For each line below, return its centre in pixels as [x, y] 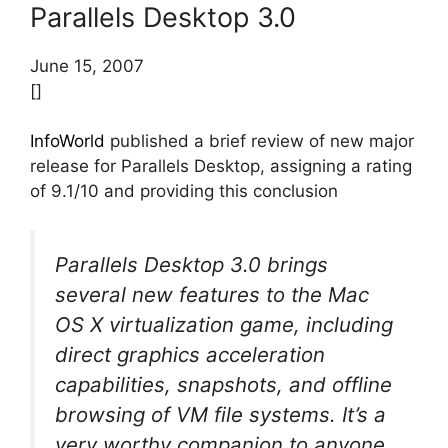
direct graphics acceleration [190, 354]
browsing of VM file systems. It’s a [220, 414]
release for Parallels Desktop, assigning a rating [221, 166]
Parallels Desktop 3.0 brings [191, 264]
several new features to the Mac [212, 294]
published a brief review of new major [259, 141]
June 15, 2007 [87, 65]
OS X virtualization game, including [224, 324]
